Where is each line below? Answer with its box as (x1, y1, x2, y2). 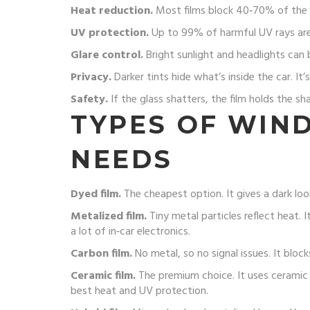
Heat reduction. (71, 2, 153, 20)
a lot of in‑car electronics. (71, 223, 190, 241)
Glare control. (71, 46, 143, 64)
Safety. (71, 91, 108, 109)
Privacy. (71, 69, 111, 86)
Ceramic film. (71, 267, 136, 285)
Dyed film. (71, 185, 121, 203)
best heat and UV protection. (71, 282, 208, 300)
